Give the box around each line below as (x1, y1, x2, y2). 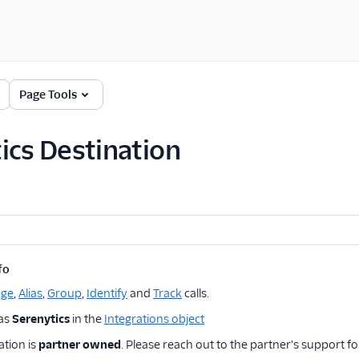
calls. (182, 286, 209, 301)
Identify (87, 286, 127, 301)
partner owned (38, 337, 121, 352)
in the (70, 312, 104, 326)
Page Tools (19, 87, 77, 102)
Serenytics (12, 312, 70, 326)
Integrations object (104, 312, 204, 326)
